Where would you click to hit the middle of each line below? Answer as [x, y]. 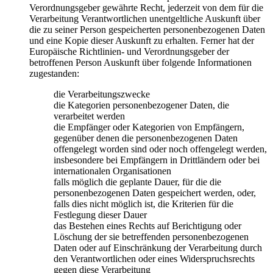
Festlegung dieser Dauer [100, 214]
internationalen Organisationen [112, 171]
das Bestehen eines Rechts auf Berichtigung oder [147, 225]
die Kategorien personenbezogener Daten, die [141, 105]
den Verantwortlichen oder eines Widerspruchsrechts [154, 258]
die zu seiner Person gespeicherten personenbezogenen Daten [147, 29]
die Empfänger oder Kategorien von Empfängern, [149, 127]
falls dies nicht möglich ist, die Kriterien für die [144, 204]
